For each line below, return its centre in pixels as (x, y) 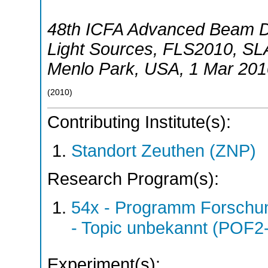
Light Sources (100, 49)
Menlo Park (91, 68)
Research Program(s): (133, 179)
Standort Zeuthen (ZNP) (164, 150)
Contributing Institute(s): (139, 122)
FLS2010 (198, 49)
